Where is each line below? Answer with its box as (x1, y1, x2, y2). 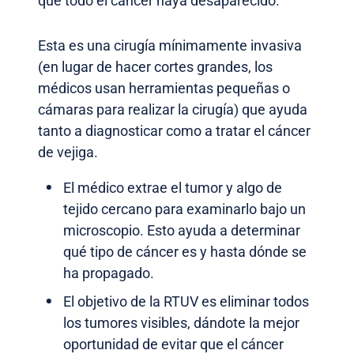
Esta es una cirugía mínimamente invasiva (38, 37, 302, 55)
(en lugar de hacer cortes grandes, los (38, 58, 273, 76)
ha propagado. (63, 265, 154, 282)
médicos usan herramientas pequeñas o (38, 80, 290, 97)
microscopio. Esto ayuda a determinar (63, 222, 300, 239)
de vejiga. (38, 144, 98, 161)
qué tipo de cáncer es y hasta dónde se (63, 243, 307, 261)
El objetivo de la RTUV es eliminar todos (63, 293, 309, 311)
